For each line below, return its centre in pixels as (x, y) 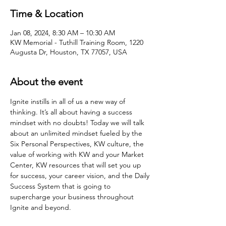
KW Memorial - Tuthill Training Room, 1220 (77, 42)
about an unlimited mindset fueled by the (77, 133)
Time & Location (47, 13)
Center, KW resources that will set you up (77, 165)
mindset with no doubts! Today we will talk (78, 122)
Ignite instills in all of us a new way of (69, 101)
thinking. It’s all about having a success (72, 112)
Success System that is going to (61, 186)
